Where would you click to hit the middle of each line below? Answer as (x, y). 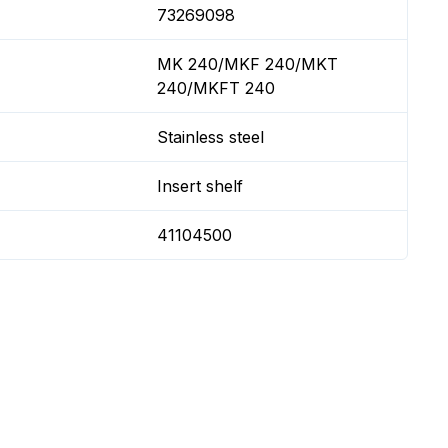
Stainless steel (211, 137)
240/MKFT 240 (216, 88)
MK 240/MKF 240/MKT (248, 64)
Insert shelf (200, 186)
